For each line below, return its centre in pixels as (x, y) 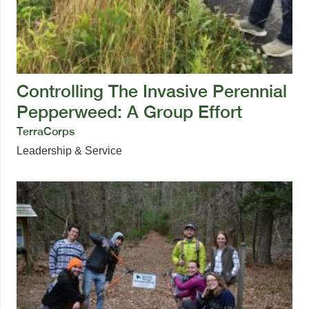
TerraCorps (46, 132)
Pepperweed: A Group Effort (129, 112)
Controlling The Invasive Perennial (152, 91)
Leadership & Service (69, 151)
